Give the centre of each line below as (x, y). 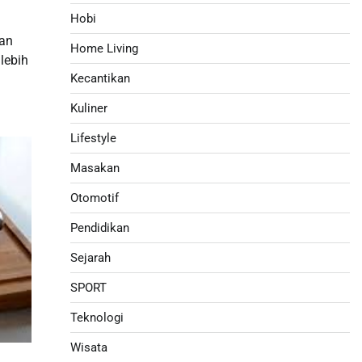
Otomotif (94, 198)
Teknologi (97, 318)
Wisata (88, 347)
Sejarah (90, 258)
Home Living (104, 48)
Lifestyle (93, 138)
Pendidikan (99, 228)
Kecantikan (100, 78)
